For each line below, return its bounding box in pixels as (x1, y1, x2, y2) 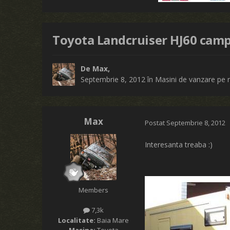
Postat (145, 118, 167, 127)
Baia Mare (95, 215, 129, 225)
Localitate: (58, 215, 96, 225)
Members (79, 185, 109, 195)
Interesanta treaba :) (145, 140, 213, 150)
